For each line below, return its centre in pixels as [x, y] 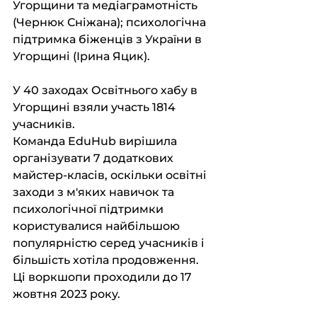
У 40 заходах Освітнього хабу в [106, 90]
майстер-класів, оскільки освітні [111, 175]
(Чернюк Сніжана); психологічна [111, 22]
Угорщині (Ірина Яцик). [81, 56]
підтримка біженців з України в [109, 39]
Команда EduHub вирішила [96, 141]
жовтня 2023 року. [68, 294]
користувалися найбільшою [98, 226]
